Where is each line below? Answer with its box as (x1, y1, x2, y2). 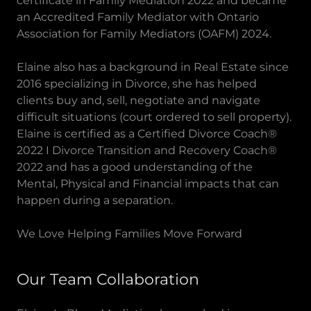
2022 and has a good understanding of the (17, 160, 253, 174)
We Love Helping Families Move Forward (17, 227, 242, 240)
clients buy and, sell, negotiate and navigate (17, 94, 260, 107)
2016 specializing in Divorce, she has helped (17, 77, 257, 90)
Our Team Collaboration (17, 270, 199, 289)
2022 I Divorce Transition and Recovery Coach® (17, 144, 277, 157)
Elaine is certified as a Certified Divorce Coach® (17, 127, 277, 140)
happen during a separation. (17, 194, 176, 207)
